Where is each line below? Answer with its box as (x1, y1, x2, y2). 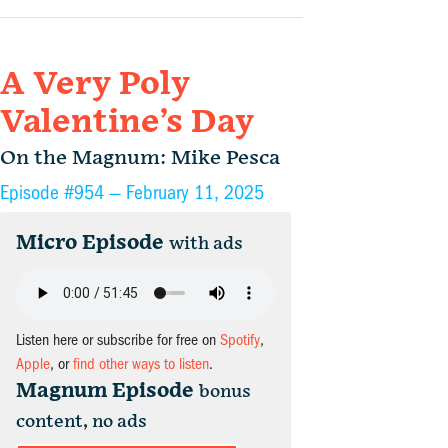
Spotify (220, 331, 260, 350)
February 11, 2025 (126, 181, 264, 205)
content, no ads (16, 411, 147, 433)
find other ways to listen (73, 355, 209, 374)
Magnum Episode (16, 379, 194, 404)
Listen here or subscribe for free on (16, 331, 220, 350)
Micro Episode (16, 231, 164, 256)
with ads (169, 233, 243, 255)
